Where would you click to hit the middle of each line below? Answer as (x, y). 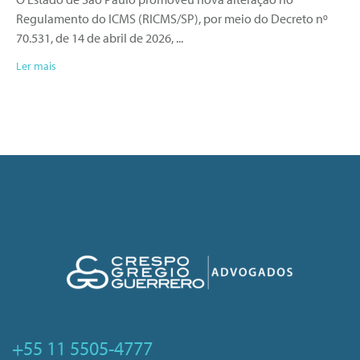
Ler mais (36, 66)
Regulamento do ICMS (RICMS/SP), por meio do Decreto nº (172, 19)
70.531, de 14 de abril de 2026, (95, 38)
